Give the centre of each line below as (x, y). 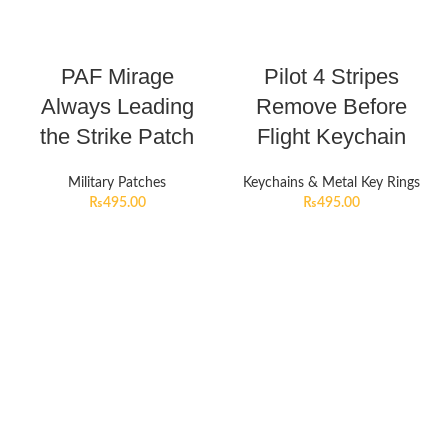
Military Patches (117, 183)
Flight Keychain (331, 137)
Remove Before (331, 107)
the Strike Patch (117, 137)
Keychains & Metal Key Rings (331, 183)
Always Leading (117, 107)
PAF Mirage (117, 77)
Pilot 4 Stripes (331, 77)
